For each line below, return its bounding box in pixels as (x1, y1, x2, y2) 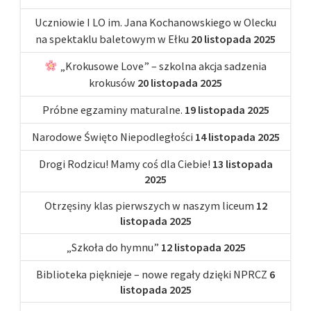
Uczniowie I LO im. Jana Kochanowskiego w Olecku (35, 15, 276, 29)
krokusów (89, 75, 135, 90)
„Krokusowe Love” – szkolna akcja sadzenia (57, 58, 267, 73)
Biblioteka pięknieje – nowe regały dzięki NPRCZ (36, 267, 267, 281)
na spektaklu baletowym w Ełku (35, 31, 189, 46)
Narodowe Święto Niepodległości (31, 129, 193, 144)
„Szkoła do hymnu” (65, 239, 159, 254)
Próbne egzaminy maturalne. (42, 102, 183, 117)
